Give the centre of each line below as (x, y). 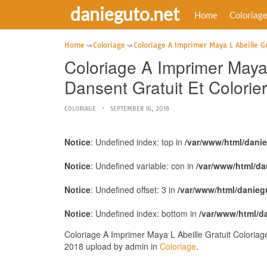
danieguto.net (125, 14)
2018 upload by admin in (112, 246)
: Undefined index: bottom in (145, 213)
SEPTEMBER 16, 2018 (139, 109)
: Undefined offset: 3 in (134, 190)
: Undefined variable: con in (143, 166)
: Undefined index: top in (137, 142)
